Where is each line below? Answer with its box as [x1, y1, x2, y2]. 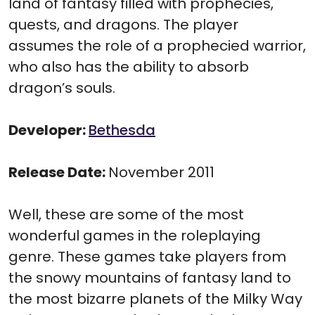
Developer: [8, 120, 89, 141]
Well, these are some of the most [8, 205, 244, 225]
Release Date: [8, 162, 108, 183]
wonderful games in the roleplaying [8, 226, 261, 246]
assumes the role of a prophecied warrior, [8, 36, 306, 56]
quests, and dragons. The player [8, 15, 238, 35]
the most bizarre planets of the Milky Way [8, 289, 302, 309]
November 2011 [108, 162, 214, 183]
